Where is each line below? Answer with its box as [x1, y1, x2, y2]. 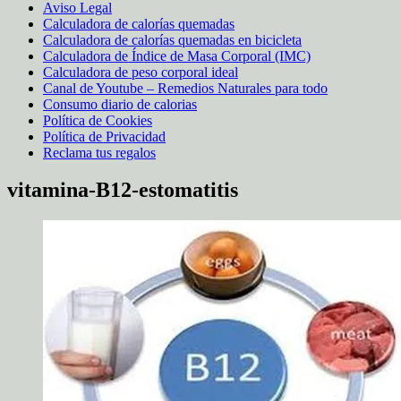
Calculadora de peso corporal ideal [43, 64, 238, 80]
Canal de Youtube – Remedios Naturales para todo [43, 80, 328, 96]
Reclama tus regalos [43, 144, 156, 160]
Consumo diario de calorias [43, 96, 197, 112]
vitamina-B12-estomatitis [7, 178, 238, 202]
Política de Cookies [43, 112, 152, 128]
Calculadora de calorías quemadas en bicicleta [43, 31, 302, 47]
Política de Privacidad [43, 128, 166, 144]
